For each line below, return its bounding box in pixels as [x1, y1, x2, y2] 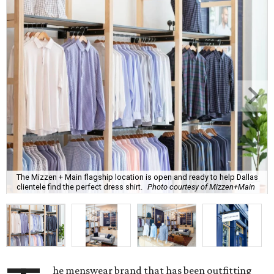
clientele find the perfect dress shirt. [17, 182, 143, 191]
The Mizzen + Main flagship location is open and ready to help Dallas [17, 172, 258, 182]
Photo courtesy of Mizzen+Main [147, 182, 255, 191]
